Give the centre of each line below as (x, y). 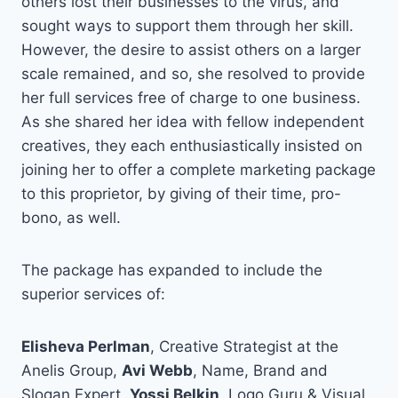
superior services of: (93, 295)
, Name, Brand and (260, 371)
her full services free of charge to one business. (191, 98)
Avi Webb (157, 371)
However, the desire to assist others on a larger (191, 50)
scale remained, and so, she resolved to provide (193, 74)
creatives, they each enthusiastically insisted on (192, 146)
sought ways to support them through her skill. (187, 26)
